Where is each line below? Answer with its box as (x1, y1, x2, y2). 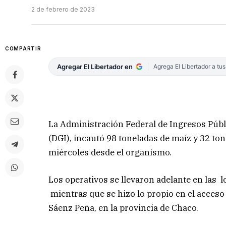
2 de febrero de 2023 (31, 6, 95, 14)
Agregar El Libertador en (57, 63, 133, 71)
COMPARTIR (5, 45, 41, 52)
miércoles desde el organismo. (48, 146, 172, 158)
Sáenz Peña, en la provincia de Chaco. (48, 202, 199, 213)
